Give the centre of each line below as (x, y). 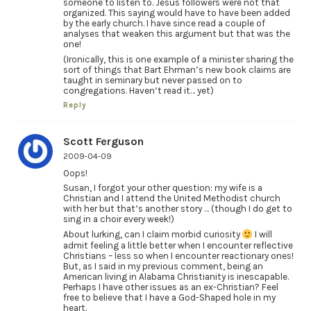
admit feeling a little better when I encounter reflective (178, 245)
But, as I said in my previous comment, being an (163, 266)
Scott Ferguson (103, 141)
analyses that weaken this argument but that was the (176, 34)
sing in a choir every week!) (118, 219)
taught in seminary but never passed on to (152, 80)
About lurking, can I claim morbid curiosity (152, 235)
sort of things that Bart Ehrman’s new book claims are (177, 69)
